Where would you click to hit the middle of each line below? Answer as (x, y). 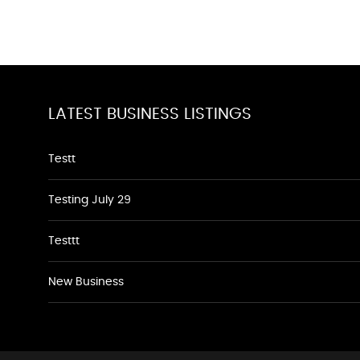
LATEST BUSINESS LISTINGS (150, 114)
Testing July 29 (90, 200)
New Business (86, 282)
